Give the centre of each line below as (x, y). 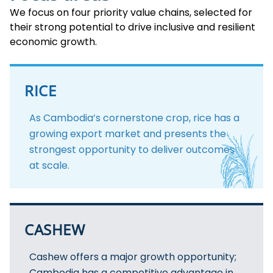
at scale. (49, 165)
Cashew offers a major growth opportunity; (133, 257)
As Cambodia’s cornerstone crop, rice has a (134, 118)
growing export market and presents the (128, 133)
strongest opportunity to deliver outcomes (132, 149)
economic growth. (53, 41)
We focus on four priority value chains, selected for (131, 12)
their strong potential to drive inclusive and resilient (133, 27)
